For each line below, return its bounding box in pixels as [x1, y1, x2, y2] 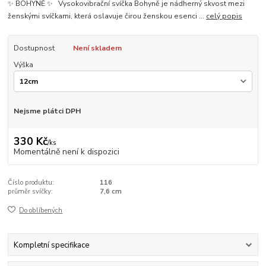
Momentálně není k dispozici [13, 145, 119, 157]
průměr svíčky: [8, 186, 53, 196]
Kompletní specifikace [13, 239, 89, 251]
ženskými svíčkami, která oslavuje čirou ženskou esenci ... [8, 11, 207, 21]
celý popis [206, 11, 243, 21]
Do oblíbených [19, 206, 63, 216]
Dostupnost [13, 43, 55, 53]
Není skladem [72, 43, 122, 53]
